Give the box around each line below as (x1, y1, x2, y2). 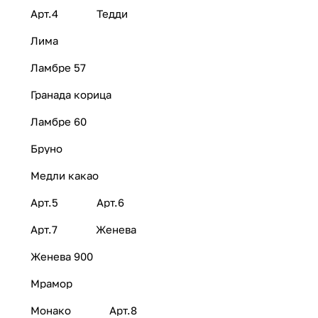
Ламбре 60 (31, 115, 87, 128)
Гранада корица (31, 88, 111, 102)
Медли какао (31, 169, 99, 182)
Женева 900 (31, 250, 93, 263)
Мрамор (31, 277, 72, 290)
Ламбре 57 (31, 61, 86, 75)
